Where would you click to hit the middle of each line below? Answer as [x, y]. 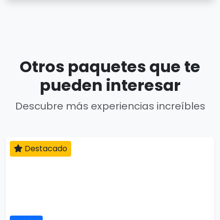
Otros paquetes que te [110, 67]
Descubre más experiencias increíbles [110, 106]
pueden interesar [110, 85]
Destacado [45, 149]
